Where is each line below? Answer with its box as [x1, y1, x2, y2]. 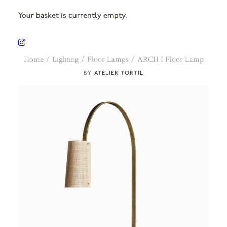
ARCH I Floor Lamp [137, 54, 204, 65]
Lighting [52, 54, 79, 65]
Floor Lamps [87, 54, 129, 65]
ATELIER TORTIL [94, 69, 143, 77]
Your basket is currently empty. [18, 11, 127, 20]
